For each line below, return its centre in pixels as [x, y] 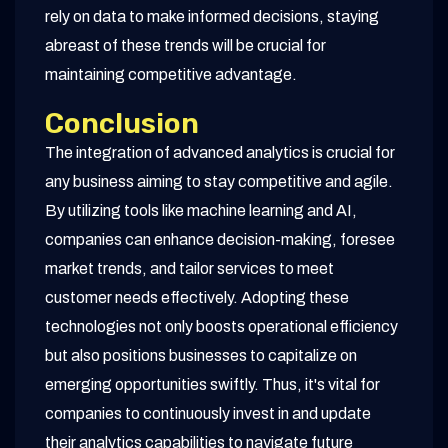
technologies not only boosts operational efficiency [221, 327]
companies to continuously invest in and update [208, 414]
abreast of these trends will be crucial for [185, 46]
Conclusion [122, 124]
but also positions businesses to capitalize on [201, 356]
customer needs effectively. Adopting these [197, 298]
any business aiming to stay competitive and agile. [219, 182]
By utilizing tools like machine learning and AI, [201, 211]
